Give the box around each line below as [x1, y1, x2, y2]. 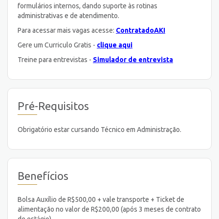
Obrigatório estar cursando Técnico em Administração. [18, 125, 181, 133]
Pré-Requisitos [18, 100, 89, 112]
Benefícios [18, 170, 68, 182]
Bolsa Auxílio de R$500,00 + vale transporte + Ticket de [18, 195, 184, 203]
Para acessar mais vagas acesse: [18, 26, 116, 34]
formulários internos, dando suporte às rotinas [18, 1, 157, 10]
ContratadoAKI [116, 26, 165, 34]
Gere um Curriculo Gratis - [18, 41, 97, 49]
